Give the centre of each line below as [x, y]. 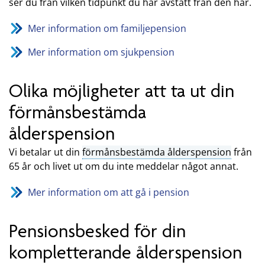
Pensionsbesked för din [97, 231]
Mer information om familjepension [107, 28]
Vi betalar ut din [46, 152]
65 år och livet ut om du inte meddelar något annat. [124, 167]
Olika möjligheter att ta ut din [122, 91]
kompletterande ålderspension [125, 253]
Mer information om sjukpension [101, 52]
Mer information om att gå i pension [109, 193]
